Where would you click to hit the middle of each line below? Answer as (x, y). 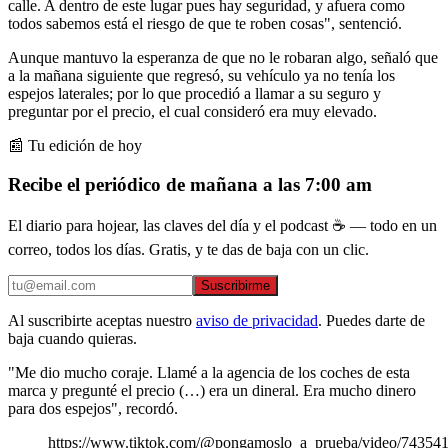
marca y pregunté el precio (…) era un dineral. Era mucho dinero (212, 391)
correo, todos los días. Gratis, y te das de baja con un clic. (188, 250)
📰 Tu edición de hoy (75, 145)
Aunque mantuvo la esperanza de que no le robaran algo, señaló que (223, 57)
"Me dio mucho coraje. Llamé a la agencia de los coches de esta (209, 373)
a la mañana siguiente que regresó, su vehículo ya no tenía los (201, 75)
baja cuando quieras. (72, 339)
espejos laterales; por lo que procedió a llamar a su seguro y (194, 93)
